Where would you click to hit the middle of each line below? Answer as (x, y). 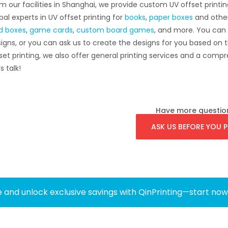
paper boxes (171, 18)
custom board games (115, 30)
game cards (51, 30)
